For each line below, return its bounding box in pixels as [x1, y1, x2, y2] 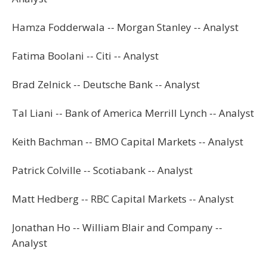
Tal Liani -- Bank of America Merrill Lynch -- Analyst [12, 105, 254, 120]
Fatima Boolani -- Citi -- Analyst [12, 48, 159, 63]
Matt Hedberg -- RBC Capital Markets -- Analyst [12, 191, 234, 206]
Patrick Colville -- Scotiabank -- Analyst [12, 163, 193, 177]
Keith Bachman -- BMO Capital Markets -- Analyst [12, 134, 243, 148]
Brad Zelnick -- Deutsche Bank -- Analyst [12, 77, 200, 91]
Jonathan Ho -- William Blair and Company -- [12, 220, 222, 234]
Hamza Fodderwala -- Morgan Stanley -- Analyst [12, 20, 238, 34]
